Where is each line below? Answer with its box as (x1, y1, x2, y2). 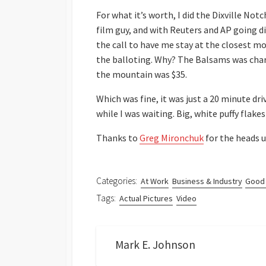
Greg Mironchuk (140, 132, 204, 144)
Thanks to (96, 132, 140, 144)
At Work (141, 176, 169, 187)
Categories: (96, 175, 137, 187)
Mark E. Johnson (115, 237, 195, 252)
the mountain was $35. (96, 68, 187, 81)
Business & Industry (172, 176, 242, 187)
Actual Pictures (119, 193, 173, 204)
